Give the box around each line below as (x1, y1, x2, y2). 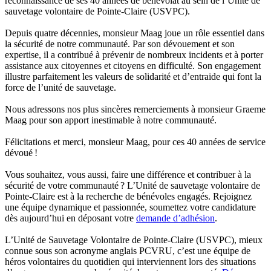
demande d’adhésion (136, 213, 215, 224)
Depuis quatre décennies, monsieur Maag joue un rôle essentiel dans (5, 28, 264, 39)
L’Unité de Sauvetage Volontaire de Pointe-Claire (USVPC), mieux (5, 235, 263, 246)
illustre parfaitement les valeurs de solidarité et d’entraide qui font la (5, 71, 261, 82)
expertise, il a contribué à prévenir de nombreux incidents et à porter (5, 50, 263, 60)
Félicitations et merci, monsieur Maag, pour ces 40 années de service (5, 137, 266, 148)
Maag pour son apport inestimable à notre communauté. (5, 115, 217, 126)
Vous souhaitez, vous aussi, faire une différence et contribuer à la (5, 169, 251, 180)
